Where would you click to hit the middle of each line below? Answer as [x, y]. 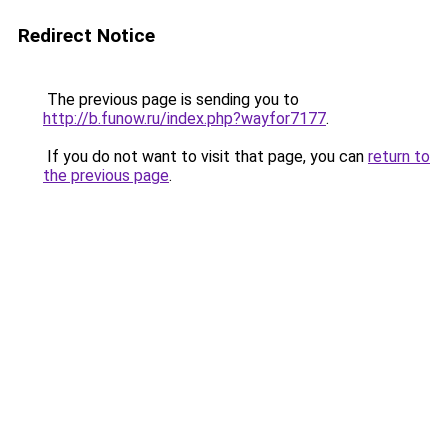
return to [399, 156]
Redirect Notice [86, 35]
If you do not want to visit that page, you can [205, 156]
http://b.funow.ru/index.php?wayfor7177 [184, 118]
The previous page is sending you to [171, 99]
